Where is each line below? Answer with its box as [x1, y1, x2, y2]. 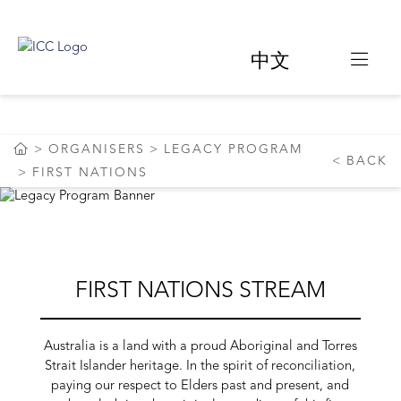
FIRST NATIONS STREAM [74, 280, 326, 303]
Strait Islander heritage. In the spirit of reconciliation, [45, 360, 356, 373]
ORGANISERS [48, 143, 145, 156]
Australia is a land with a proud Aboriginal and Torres [43, 340, 357, 354]
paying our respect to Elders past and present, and [51, 380, 350, 393]
